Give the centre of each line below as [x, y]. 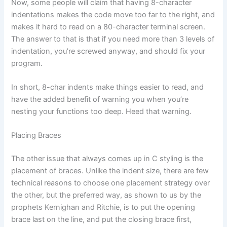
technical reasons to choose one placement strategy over [111, 183]
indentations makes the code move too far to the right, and [113, 14]
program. [27, 63]
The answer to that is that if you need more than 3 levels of [113, 39]
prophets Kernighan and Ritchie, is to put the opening [103, 207]
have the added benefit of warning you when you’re [100, 99]
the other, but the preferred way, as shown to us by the [106, 195]
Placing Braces [36, 136]
